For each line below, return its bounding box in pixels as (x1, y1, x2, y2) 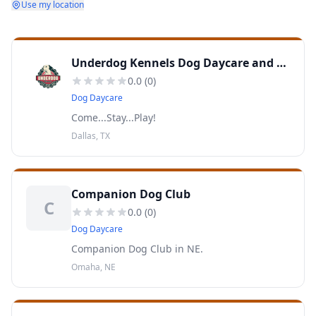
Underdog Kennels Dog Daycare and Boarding (276, 55, 286, 71)
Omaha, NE (71, 261, 116, 273)
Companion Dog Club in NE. (71, 242, 203, 255)
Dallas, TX (71, 130, 110, 142)
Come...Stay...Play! (71, 111, 156, 124)
